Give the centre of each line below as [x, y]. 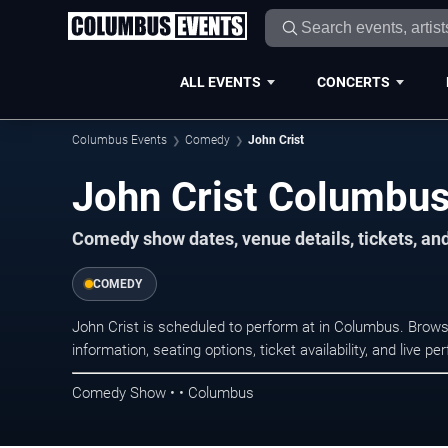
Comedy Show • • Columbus [163, 392]
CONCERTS [353, 81]
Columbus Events [119, 140]
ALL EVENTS [220, 81]
